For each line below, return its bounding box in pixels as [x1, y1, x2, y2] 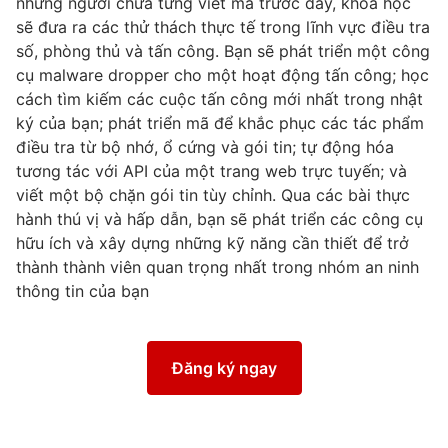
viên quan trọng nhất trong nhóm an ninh [105, 257, 419, 277]
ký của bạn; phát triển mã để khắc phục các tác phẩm [16, 113, 424, 133]
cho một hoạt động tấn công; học [169, 65, 429, 85]
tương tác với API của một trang [16, 161, 265, 181]
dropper [108, 65, 169, 85]
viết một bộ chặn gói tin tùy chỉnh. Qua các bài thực [16, 185, 410, 205]
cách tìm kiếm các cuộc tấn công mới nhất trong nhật [16, 89, 423, 109]
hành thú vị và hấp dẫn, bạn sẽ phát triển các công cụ [16, 209, 423, 229]
